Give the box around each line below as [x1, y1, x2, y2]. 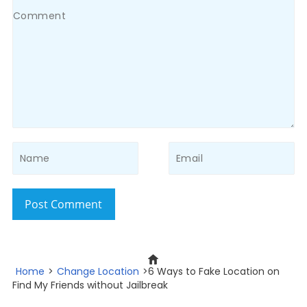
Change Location [56, 264, 139, 278]
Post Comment [25, 196, 103, 212]
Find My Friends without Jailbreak [12, 278, 168, 292]
